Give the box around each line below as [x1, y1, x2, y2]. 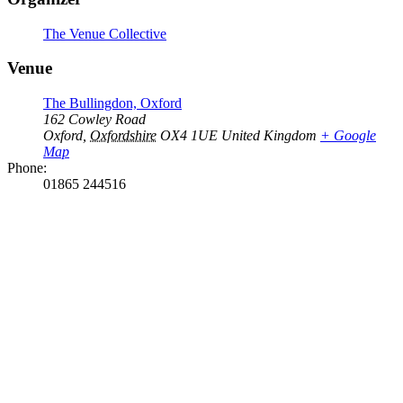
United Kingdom [221, 128, 317, 144]
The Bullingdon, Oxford [43, 95, 182, 112]
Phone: [7, 160, 47, 176]
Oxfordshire [90, 128, 157, 144]
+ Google [320, 128, 376, 144]
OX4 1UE [160, 128, 218, 144]
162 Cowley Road [43, 112, 146, 128]
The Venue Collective [43, 25, 166, 41]
